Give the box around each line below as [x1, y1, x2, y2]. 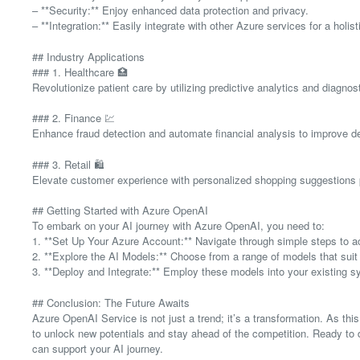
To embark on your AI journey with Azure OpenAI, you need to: [32, 218, 325, 234]
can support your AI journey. [32, 340, 163, 356]
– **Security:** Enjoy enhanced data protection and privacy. [32, 2, 309, 18]
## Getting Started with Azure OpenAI [32, 202, 208, 219]
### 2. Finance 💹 [32, 110, 115, 126]
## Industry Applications [32, 48, 145, 64]
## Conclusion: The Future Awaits [32, 294, 190, 310]
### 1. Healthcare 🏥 [32, 63, 128, 80]
